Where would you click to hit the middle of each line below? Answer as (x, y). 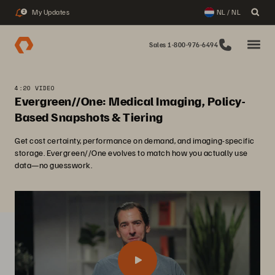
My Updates (51, 12)
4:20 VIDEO (35, 88)
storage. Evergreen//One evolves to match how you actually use (131, 153)
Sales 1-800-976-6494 (184, 45)
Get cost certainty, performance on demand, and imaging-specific (135, 140)
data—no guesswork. (53, 165)
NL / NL (228, 12)
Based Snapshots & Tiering (89, 117)
